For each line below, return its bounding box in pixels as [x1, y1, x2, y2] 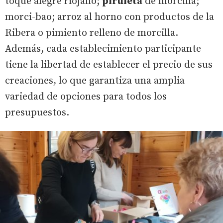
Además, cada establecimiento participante [5, 43, 201, 56]
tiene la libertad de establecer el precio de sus [5, 59, 213, 72]
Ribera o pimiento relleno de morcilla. [5, 27, 178, 40]
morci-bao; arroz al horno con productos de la [5, 11, 214, 24]
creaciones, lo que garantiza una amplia [5, 75, 185, 88]
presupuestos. [5, 107, 69, 119]
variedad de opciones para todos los [5, 91, 167, 104]
